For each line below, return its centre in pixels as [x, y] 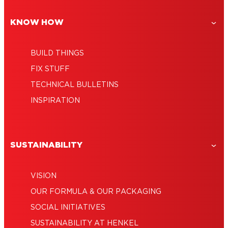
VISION [44, 176]
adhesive [45, 10]
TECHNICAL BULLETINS [75, 85]
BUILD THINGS [57, 54]
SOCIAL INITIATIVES [68, 208]
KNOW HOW [37, 23]
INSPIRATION [55, 101]
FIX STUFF [50, 69]
